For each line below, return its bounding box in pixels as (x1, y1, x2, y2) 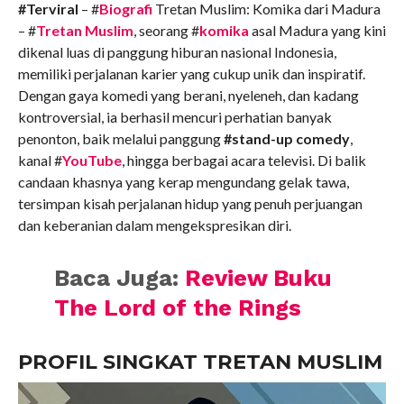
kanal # (17, 151, 62, 170)
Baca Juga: (54, 264, 186, 292)
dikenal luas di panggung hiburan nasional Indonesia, (17, 43, 336, 61)
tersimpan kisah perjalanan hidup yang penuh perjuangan (17, 195, 363, 213)
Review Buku (185, 264, 333, 292)
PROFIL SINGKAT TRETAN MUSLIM (17, 349, 382, 375)
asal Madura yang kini (248, 22, 386, 40)
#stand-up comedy (223, 130, 350, 148)
